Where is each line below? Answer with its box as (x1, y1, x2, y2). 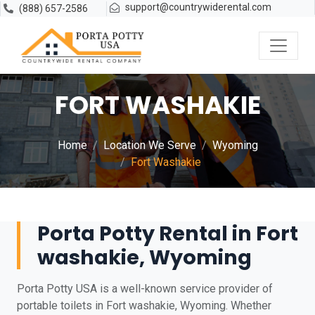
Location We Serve (103, 139, 196, 152)
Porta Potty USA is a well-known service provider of (17, 282, 273, 295)
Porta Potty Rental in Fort (37, 219, 298, 247)
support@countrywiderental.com (125, 1, 272, 13)
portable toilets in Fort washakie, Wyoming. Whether (17, 299, 271, 312)
